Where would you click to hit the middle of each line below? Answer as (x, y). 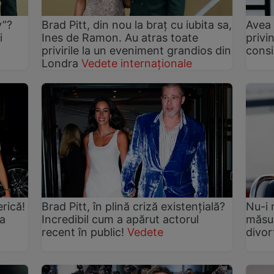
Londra (60, 64)
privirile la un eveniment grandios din (137, 51)
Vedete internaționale (137, 64)
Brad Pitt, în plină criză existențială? (134, 206)
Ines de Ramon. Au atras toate (120, 38)
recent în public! (83, 232)
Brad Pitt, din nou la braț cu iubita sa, (137, 25)
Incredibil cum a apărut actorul (120, 219)
